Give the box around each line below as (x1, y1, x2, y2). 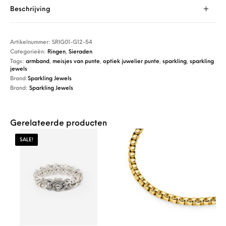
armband (26, 59, 50, 65)
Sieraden (69, 49, 93, 55)
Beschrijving (10, 6, 51, 13)
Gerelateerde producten (10, 119, 107, 128)
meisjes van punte (52, 59, 100, 65)
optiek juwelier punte (103, 59, 160, 65)
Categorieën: (10, 49, 48, 55)
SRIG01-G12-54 (52, 39, 93, 45)
